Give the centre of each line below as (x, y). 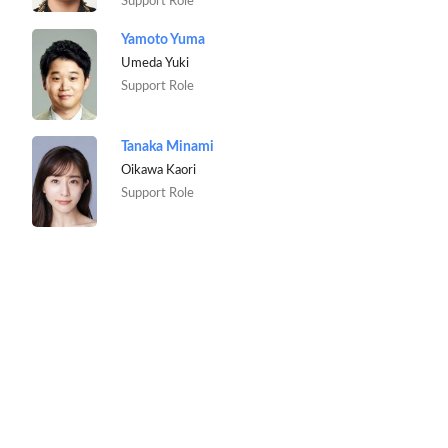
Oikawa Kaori (158, 169)
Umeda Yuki (154, 63)
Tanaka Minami (167, 146)
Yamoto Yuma (162, 40)
